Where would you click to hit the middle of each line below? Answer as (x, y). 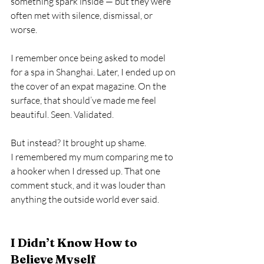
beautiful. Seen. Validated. (62, 114)
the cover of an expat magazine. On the (89, 86)
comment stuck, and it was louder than (89, 185)
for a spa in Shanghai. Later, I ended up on (94, 72)
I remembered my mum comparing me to (93, 157)
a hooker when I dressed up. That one (86, 171)
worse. (24, 29)
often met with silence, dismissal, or (82, 15)
